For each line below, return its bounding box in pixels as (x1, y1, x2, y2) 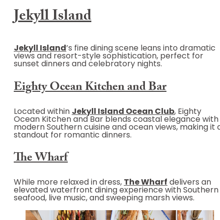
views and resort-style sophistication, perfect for (14, 52, 203, 60)
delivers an (167, 179, 211, 187)
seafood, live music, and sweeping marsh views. (14, 194, 194, 203)
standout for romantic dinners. (14, 131, 132, 139)
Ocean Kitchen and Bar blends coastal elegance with (14, 115, 219, 124)
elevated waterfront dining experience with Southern (14, 187, 219, 195)
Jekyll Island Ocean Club (72, 108, 174, 116)
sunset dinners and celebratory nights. (14, 60, 162, 68)
